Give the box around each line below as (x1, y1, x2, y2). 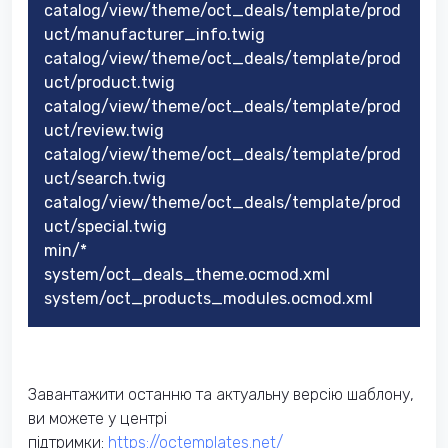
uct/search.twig (44, 168, 166, 188)
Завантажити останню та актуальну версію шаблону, (28, 384, 414, 404)
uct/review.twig (44, 120, 164, 140)
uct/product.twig (44, 72, 175, 92)
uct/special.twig (44, 216, 167, 236)
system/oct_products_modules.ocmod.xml (44, 288, 373, 308)
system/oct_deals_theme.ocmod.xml (44, 264, 330, 284)
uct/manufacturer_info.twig (44, 24, 265, 44)
